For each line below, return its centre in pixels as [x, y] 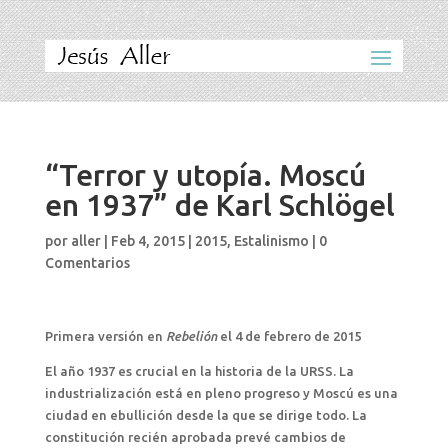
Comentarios [87, 263]
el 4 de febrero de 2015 [288, 336]
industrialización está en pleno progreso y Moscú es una [221, 393]
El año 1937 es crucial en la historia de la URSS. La [199, 371]
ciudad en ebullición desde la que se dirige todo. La [205, 415]
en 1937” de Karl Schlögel [219, 205]
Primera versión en [105, 336]
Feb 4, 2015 [147, 241]
